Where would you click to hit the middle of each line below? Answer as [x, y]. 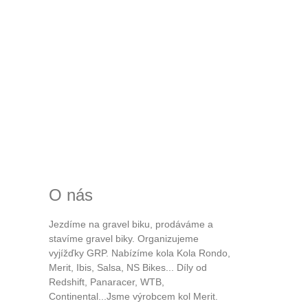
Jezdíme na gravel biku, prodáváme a [131, 224]
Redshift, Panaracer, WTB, [107, 282]
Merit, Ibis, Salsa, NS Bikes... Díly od [128, 267]
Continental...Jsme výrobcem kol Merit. [133, 296]
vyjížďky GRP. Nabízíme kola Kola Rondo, [140, 253]
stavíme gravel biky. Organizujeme [124, 238]
